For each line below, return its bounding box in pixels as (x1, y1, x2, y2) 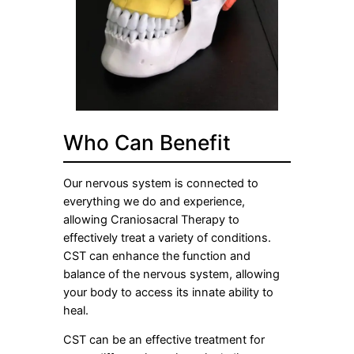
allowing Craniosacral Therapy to (63, 212, 239, 227)
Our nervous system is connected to (63, 175, 258, 190)
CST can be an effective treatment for (63, 333, 265, 348)
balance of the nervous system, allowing (63, 266, 280, 281)
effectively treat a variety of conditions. (63, 230, 274, 245)
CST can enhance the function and (63, 248, 250, 263)
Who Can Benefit (63, 129, 231, 155)
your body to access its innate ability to (63, 284, 273, 299)
